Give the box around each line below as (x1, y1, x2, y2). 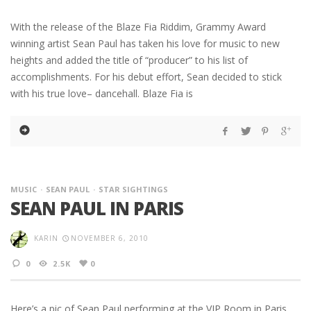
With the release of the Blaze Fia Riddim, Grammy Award (10, 20, 266, 34)
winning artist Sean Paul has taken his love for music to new (10, 37, 280, 51)
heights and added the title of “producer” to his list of (10, 53, 248, 67)
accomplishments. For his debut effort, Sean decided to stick (10, 70, 282, 84)
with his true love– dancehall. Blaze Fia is (10, 87, 193, 101)
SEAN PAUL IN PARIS (10, 196, 183, 221)
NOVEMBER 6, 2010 (71, 233, 149, 244)
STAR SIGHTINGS (99, 184, 168, 195)
